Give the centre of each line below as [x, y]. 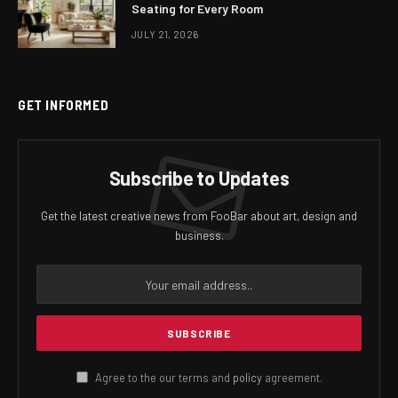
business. [199, 235]
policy [247, 378]
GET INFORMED [64, 105]
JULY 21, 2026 [165, 34]
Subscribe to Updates [199, 178]
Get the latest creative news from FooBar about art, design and [199, 216]
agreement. [292, 378]
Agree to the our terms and [162, 378]
